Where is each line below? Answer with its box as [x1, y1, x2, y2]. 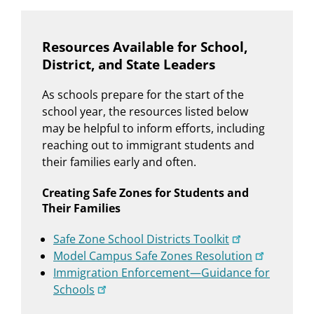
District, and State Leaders [42, 55, 215, 74]
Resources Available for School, [42, 38, 247, 56]
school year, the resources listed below [42, 103, 248, 119]
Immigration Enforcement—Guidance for [53, 265, 270, 281]
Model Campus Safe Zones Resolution [53, 248, 252, 264]
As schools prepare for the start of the [42, 86, 244, 102]
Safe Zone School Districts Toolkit [53, 231, 229, 247]
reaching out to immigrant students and [42, 137, 254, 153]
